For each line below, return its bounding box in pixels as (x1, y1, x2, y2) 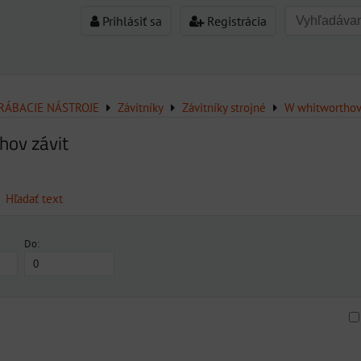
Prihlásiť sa (99, 13, 162, 29)
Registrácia (204, 13, 267, 29)
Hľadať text (6, 191, 63, 206)
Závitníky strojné (182, 100, 266, 115)
